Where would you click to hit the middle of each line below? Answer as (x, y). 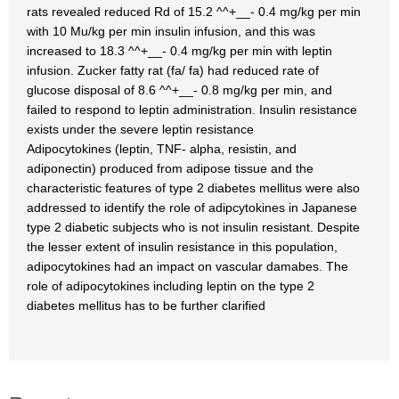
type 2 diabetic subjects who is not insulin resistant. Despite (193, 227)
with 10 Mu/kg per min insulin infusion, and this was (171, 31)
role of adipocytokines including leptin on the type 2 (171, 286)
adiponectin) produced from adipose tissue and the (170, 168)
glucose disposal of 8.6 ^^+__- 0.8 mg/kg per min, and (179, 90)
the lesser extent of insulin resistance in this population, (182, 247)
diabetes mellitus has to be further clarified (146, 305)
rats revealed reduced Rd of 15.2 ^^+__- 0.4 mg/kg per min (194, 12)
